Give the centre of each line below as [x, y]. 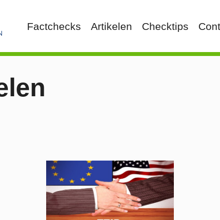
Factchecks [54, 26]
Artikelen [111, 26]
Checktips [165, 26]
